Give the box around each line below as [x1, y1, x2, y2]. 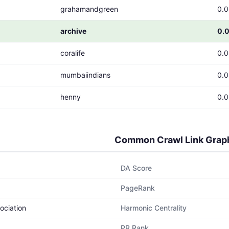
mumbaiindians [60, 71, 110, 79]
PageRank [121, 184, 155, 192]
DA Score [121, 164, 152, 172]
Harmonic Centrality [121, 203, 187, 212]
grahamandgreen [60, 5, 118, 13]
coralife [60, 49, 85, 57]
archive [60, 27, 86, 35]
